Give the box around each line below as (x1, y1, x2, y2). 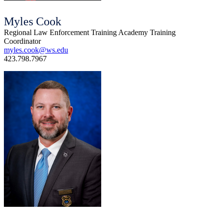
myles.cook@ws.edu (4, 45, 68, 54)
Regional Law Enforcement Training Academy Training (4, 28, 176, 36)
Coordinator (4, 36, 41, 45)
